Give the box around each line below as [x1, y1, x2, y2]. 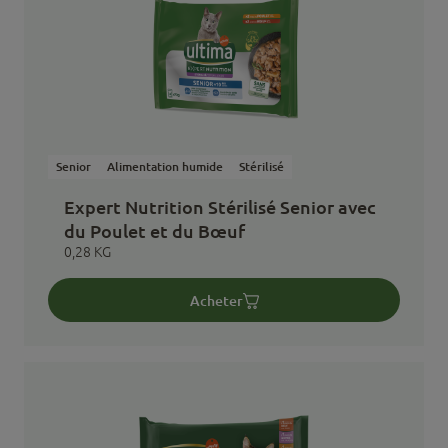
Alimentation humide [107, 159, 223, 174]
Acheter [189, 291, 243, 309]
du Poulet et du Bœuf [64, 220, 245, 242]
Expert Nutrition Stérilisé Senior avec [64, 196, 376, 218]
